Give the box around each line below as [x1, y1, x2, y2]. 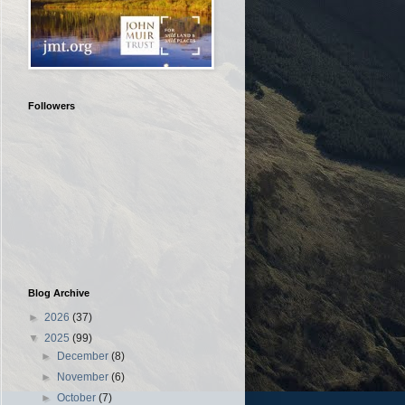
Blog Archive [28, 287, 89, 298]
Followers [28, 99, 75, 111]
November [57, 370, 112, 383]
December [57, 349, 112, 363]
